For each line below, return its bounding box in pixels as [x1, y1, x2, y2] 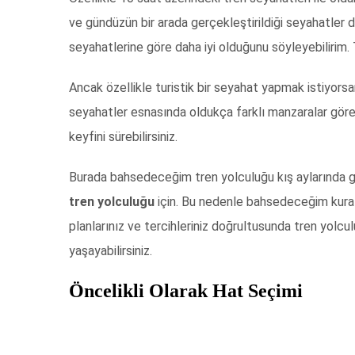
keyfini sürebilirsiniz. [69, 128, 177, 144]
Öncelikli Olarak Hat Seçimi [69, 280, 307, 301]
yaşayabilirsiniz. [69, 242, 152, 258]
